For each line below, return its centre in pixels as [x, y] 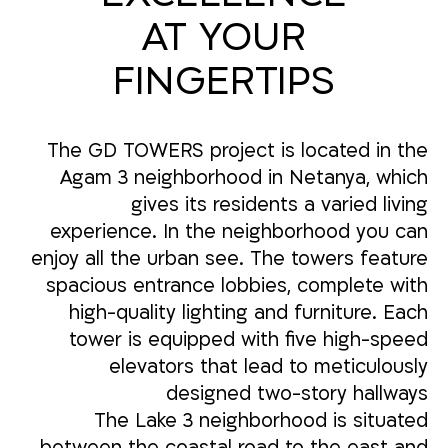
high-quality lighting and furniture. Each [248, 312]
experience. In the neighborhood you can [238, 231]
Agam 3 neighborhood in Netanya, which [243, 177]
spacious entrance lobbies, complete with [236, 285]
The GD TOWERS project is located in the [237, 150]
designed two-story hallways [296, 393]
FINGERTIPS [224, 82]
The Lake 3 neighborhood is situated [260, 420]
